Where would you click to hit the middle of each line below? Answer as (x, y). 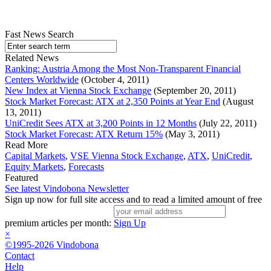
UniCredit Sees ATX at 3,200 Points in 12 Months (101, 123)
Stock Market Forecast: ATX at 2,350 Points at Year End (113, 102)
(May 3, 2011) (191, 134)
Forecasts (86, 167)
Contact (20, 256)
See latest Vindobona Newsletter (67, 189)
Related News (32, 58)
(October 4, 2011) (114, 80)
